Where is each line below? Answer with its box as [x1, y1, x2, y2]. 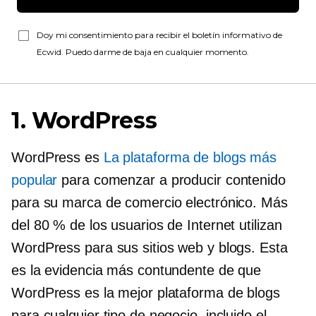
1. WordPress [11, 107, 157, 134]
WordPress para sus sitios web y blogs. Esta [11, 240, 288, 255]
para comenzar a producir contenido [57, 172, 286, 188]
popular [11, 172, 58, 188]
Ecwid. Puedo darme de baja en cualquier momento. [37, 47, 249, 57]
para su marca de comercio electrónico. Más [11, 195, 288, 210]
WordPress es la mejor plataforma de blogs [11, 285, 280, 300]
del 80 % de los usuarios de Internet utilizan [11, 217, 282, 233]
